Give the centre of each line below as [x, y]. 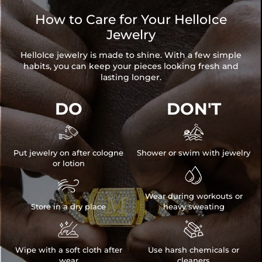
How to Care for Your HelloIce [131, 20]
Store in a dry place [68, 207]
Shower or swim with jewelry [194, 153]
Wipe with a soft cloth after [68, 250]
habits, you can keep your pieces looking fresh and [131, 66]
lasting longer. [131, 77]
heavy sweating [194, 207]
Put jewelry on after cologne [68, 153]
